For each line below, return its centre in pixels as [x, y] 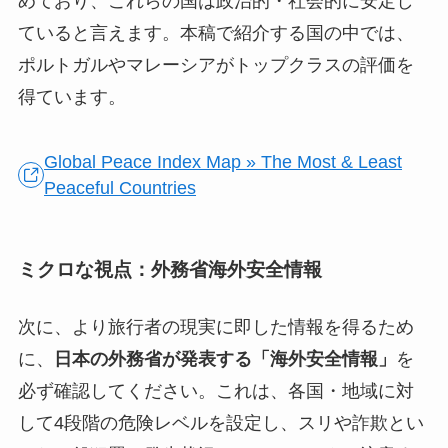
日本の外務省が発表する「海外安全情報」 [224, 359]
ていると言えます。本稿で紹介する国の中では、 [215, 32]
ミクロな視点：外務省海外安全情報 [169, 270]
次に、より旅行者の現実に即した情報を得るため [215, 327]
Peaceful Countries [120, 187]
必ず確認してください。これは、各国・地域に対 [215, 391]
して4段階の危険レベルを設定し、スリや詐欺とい [220, 423]
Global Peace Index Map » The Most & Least [223, 161]
